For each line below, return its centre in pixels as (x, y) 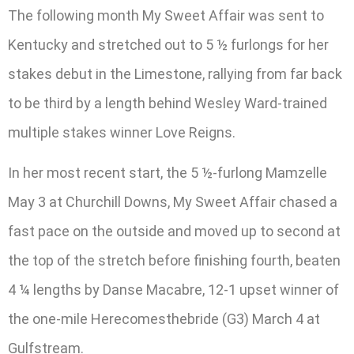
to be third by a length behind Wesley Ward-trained (168, 103)
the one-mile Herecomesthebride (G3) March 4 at (164, 319)
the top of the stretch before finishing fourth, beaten (174, 261)
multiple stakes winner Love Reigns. (122, 132)
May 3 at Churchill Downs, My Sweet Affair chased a (173, 202)
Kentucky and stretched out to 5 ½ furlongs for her (168, 44)
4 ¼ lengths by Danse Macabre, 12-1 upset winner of (173, 290)
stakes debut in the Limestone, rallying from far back (175, 73)
